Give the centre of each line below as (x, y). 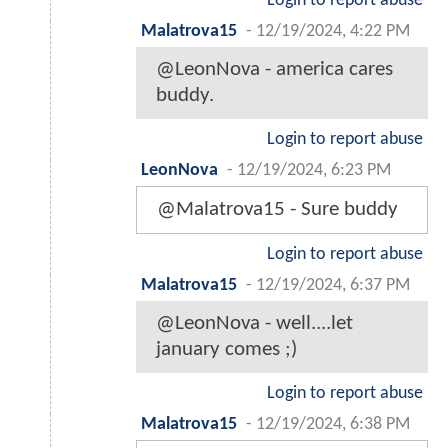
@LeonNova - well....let (254, 323)
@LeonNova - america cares (274, 69)
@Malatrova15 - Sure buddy (277, 209)
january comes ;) (226, 349)
